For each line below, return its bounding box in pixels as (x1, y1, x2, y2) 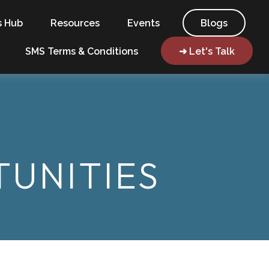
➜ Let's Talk (179, 45, 235, 57)
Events (127, 17, 160, 29)
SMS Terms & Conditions (25, 45, 139, 57)
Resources (50, 17, 100, 29)
